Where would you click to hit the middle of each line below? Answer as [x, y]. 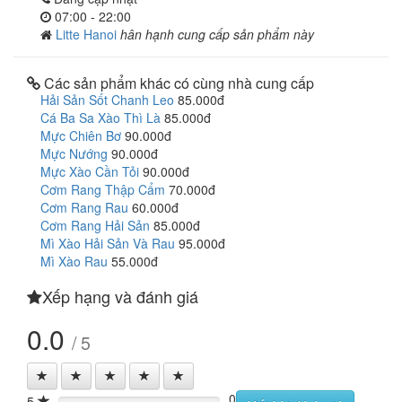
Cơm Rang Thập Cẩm [103, 189]
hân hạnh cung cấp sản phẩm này [217, 34]
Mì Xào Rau [74, 261]
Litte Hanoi [88, 34]
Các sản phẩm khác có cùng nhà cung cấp [177, 83]
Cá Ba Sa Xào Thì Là [100, 118]
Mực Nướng [74, 153]
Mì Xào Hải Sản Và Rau [108, 243]
